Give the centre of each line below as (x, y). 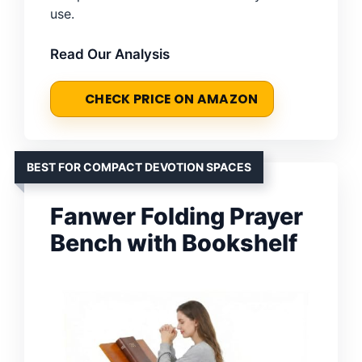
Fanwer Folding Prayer (177, 216)
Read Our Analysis (110, 54)
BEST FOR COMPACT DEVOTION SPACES (139, 166)
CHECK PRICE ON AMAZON (172, 99)
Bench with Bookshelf (174, 242)
